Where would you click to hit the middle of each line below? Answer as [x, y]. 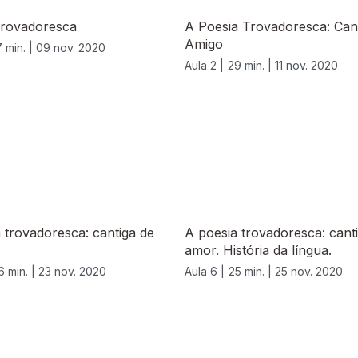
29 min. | [251, 66]
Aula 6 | [205, 272]
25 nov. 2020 [309, 272]
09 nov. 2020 [71, 48]
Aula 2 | [204, 66]
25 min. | [252, 272]
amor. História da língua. [258, 251]
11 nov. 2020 [306, 66]
